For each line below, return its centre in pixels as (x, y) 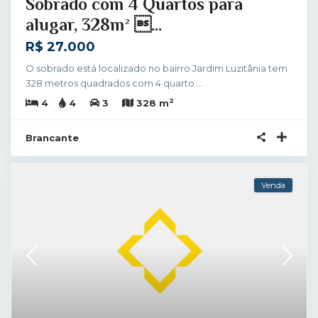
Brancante (52, 137)
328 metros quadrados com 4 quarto (111, 83)
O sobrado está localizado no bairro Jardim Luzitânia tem (157, 68)
